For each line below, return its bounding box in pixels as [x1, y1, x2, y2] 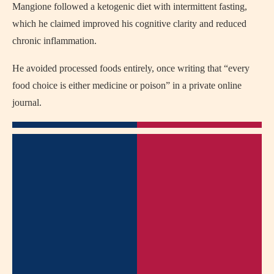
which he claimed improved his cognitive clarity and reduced [12, 18, 246, 29]
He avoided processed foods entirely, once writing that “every [12, 62, 250, 73]
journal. [12, 97, 42, 108]
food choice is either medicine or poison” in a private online [12, 80, 242, 91]
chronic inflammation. [12, 35, 97, 46]
